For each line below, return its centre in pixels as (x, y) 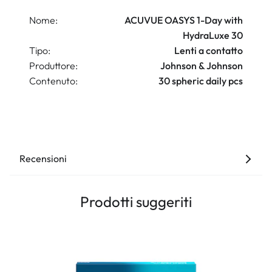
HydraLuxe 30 (213, 36)
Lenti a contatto (209, 51)
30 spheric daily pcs (201, 81)
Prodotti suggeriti (136, 202)
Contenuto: (53, 81)
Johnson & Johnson (202, 66)
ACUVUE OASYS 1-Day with (184, 20)
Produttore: (53, 66)
